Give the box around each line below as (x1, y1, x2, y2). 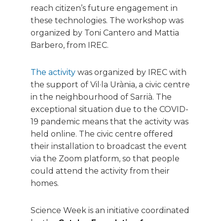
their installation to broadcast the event (31, 141, 187, 151)
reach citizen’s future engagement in (31, 3, 178, 13)
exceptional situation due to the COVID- (31, 104, 188, 114)
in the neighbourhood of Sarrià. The (31, 92, 172, 102)
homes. (31, 178, 59, 188)
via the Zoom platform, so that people (31, 153, 180, 163)
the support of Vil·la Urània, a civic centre (31, 79, 190, 89)
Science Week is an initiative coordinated (31, 205, 189, 215)
